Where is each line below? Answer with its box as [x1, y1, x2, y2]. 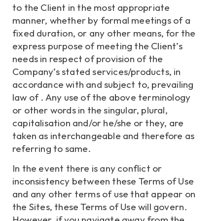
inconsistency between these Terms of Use [12, 175, 194, 187]
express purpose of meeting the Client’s [12, 39, 183, 52]
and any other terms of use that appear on [12, 188, 196, 200]
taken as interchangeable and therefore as [12, 129, 195, 142]
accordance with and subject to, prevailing [12, 78, 194, 90]
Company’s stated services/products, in [12, 65, 181, 77]
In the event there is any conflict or [12, 162, 162, 175]
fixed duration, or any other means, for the [12, 27, 196, 39]
